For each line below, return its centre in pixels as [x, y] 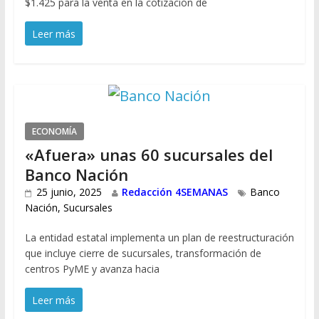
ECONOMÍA [54, 132]
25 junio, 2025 [69, 192]
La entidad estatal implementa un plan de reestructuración [159, 238]
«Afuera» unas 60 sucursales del [148, 155]
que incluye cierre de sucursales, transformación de [143, 253]
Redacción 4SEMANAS [174, 192]
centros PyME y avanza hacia [92, 269]
